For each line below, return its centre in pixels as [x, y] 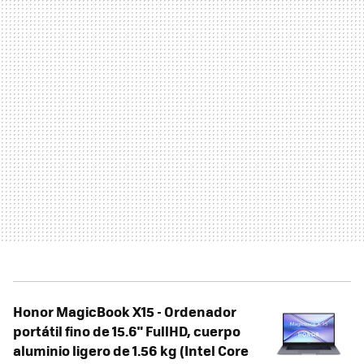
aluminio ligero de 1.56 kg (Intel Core [131, 350]
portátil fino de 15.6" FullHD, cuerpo [127, 330]
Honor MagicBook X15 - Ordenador [125, 311]
